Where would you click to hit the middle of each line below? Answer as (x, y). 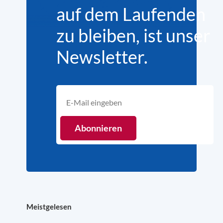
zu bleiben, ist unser (133, 36)
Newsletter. (102, 57)
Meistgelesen (49, 207)
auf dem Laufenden (131, 14)
